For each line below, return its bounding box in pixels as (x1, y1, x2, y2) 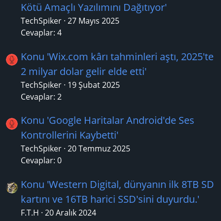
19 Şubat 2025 (68, 79, 120, 90)
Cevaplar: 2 (21, 91, 62, 102)
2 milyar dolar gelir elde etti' (21, 64, 147, 78)
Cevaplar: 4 (21, 27, 62, 38)
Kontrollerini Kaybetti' (21, 128, 118, 142)
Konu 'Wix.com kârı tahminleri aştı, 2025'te (21, 49, 214, 63)
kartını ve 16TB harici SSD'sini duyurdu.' (21, 192, 199, 206)
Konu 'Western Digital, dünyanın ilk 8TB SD (21, 177, 214, 191)
